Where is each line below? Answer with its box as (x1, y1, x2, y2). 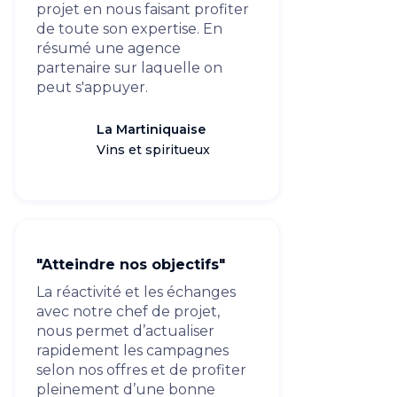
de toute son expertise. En (36, 20, 222, 37)
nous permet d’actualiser (36, 323, 214, 339)
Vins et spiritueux (97, 142, 210, 158)
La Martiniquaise (97, 121, 206, 137)
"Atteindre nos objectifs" (36, 256, 225, 273)
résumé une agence (36, 40, 181, 57)
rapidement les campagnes (36, 342, 229, 359)
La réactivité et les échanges (36, 284, 236, 300)
